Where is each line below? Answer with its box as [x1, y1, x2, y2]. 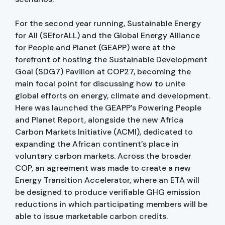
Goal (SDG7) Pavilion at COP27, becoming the [15, 66, 191, 77]
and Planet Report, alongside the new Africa [15, 114, 183, 125]
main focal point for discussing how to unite [15, 78, 185, 89]
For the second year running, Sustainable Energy [15, 18, 201, 29]
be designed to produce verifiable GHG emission [15, 186, 200, 197]
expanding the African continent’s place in [15, 138, 179, 149]
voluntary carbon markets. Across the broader [15, 150, 191, 161]
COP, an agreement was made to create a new [15, 162, 191, 173]
